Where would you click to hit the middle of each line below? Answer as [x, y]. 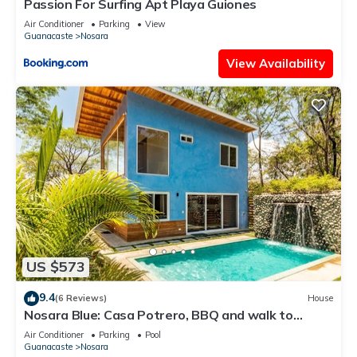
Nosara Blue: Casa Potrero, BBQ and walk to [159, 314]
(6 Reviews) [81, 298]
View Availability [276, 64]
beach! [44, 329]
